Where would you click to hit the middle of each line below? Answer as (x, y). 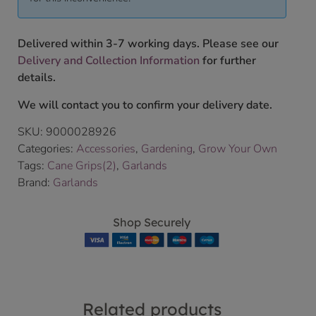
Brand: (35, 183)
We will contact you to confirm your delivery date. (145, 105)
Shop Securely (152, 223)
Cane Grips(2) (82, 166)
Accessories (106, 149)
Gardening (167, 149)
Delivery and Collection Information (109, 61)
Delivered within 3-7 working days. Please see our (148, 44)
